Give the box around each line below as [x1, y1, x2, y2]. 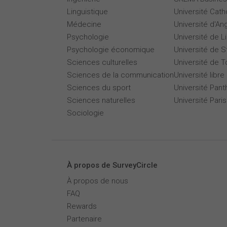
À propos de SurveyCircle [67, 161, 158, 170]
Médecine [67, 20, 101, 29]
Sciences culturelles [67, 58, 137, 67]
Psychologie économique [67, 45, 155, 54]
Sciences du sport [67, 83, 131, 92]
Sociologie [67, 108, 104, 118]
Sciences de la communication [67, 70, 174, 80]
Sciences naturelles [67, 96, 135, 105]
